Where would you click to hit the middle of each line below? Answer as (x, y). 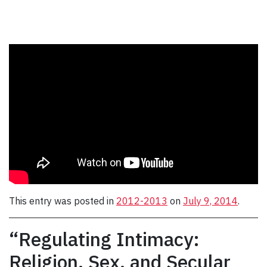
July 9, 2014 (210, 201)
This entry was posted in (63, 201)
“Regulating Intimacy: (104, 239)
